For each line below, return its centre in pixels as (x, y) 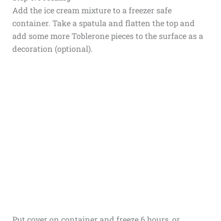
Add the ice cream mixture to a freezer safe (92, 10)
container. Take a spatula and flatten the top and (103, 23)
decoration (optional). (52, 48)
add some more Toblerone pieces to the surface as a (108, 36)
